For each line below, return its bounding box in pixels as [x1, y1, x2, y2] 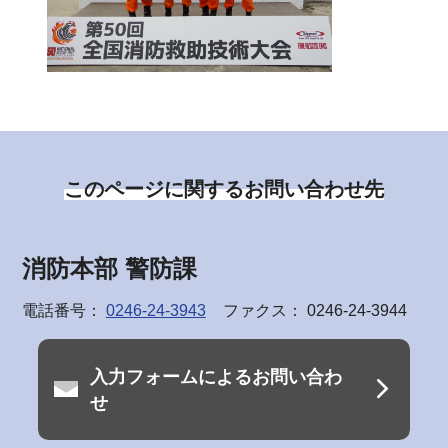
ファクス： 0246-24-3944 [222, 302, 407, 320]
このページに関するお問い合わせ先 [63, 177, 384, 200]
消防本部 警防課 [21, 255, 197, 283]
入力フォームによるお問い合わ [89, 366, 342, 387]
